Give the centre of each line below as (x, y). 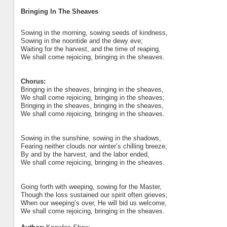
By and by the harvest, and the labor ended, (85, 154)
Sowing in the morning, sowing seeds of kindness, (94, 32)
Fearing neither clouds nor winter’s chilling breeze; (94, 146)
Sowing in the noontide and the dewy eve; (82, 41)
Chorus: (33, 81)
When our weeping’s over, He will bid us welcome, (93, 203)
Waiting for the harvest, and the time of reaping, (90, 49)
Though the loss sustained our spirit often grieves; (94, 195)
